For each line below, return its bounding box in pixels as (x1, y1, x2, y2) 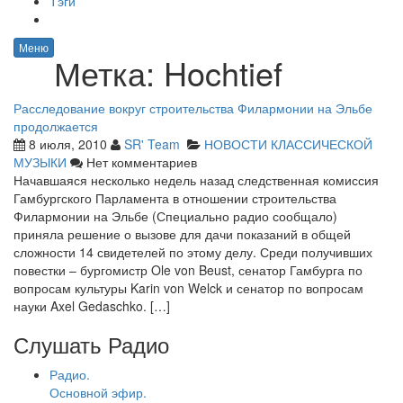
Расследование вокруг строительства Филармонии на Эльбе (13, 99, 372, 117)
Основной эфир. (49, 383, 147, 401)
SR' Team (124, 135, 180, 153)
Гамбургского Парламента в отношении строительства (13, 189, 336, 207)
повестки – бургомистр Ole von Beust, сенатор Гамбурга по (13, 261, 363, 279)
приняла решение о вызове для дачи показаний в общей (13, 225, 351, 243)
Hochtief (164, 49, 282, 95)
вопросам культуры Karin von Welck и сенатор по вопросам (13, 279, 363, 297)
